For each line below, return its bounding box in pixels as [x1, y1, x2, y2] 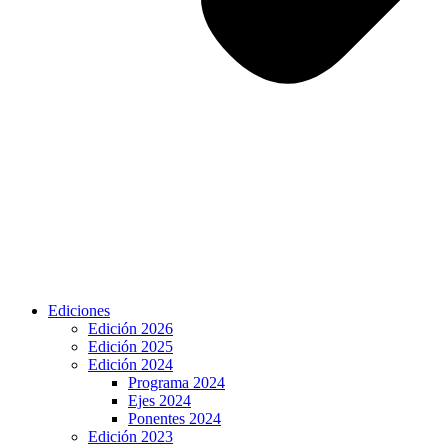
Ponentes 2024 [128, 410, 221, 427]
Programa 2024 [128, 374, 225, 391]
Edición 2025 [88, 338, 173, 355]
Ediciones [48, 302, 110, 319]
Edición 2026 [88, 320, 173, 337]
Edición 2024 [88, 356, 173, 373]
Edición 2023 [88, 428, 173, 445]
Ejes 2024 [128, 392, 191, 409]
